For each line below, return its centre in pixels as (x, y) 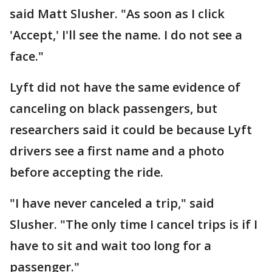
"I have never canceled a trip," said (112, 203)
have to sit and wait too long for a (110, 246)
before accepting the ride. (87, 172)
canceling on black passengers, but (114, 108)
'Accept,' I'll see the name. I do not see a (126, 35)
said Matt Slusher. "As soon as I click (117, 14)
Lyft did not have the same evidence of (125, 87)
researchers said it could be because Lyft (131, 130)
